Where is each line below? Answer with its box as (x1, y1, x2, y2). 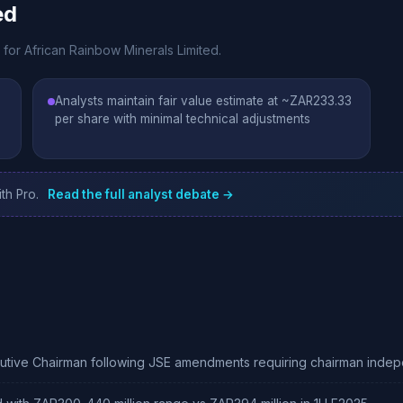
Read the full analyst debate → (48, 187, 234, 201)
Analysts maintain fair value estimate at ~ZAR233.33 (55, 94, 352, 108)
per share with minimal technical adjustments (55, 112, 310, 126)
